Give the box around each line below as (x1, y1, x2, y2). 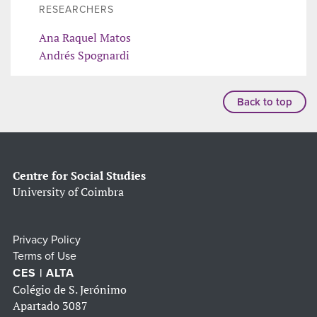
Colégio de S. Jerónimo (13, 281, 127, 297)
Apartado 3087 (13, 297, 88, 313)
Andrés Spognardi (39, 47, 129, 63)
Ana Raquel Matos (39, 29, 131, 45)
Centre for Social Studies (13, 167, 146, 183)
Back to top (237, 95, 292, 108)
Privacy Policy (13, 232, 81, 247)
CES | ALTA (13, 265, 74, 280)
